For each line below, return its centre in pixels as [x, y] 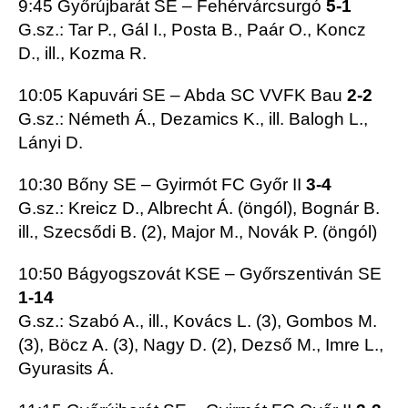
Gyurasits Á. [66, 369]
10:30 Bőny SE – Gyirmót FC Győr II [162, 185]
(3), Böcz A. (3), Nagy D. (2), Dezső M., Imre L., [201, 345]
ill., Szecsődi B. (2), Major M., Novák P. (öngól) [198, 232]
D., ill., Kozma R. [82, 54]
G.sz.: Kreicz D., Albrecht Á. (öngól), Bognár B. [199, 209]
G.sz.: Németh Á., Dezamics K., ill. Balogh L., [193, 119]
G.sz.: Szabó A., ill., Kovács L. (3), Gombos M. [198, 321]
